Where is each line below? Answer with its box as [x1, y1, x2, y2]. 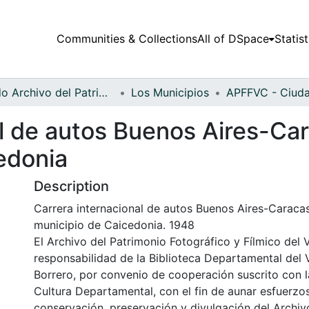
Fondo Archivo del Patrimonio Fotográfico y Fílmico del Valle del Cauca [99, 85, 108, 99]
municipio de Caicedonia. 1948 [34, 217, 195, 232]
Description [34, 177, 109, 195]
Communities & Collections [56, 32, 197, 46]
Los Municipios [131, 85, 209, 99]
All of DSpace [197, 32, 269, 46]
